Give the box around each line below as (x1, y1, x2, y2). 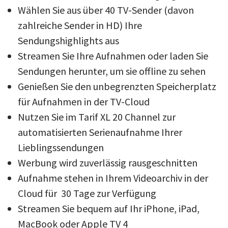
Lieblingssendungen (18, 140, 104, 154)
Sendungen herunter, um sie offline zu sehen (18, 64, 206, 77)
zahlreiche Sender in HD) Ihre (18, 18, 142, 32)
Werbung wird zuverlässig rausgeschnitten (18, 156, 197, 169)
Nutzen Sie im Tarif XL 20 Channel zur (18, 110, 176, 123)
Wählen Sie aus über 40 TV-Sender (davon (18, 3, 194, 16)
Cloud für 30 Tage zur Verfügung (18, 186, 156, 199)
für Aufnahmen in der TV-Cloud (18, 95, 150, 108)
